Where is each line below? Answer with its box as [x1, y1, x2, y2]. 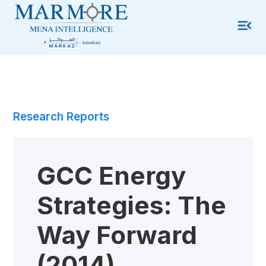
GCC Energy [37, 160, 186, 191]
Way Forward [37, 220, 197, 250]
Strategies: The [37, 190, 226, 220]
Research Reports [13, 110, 109, 123]
